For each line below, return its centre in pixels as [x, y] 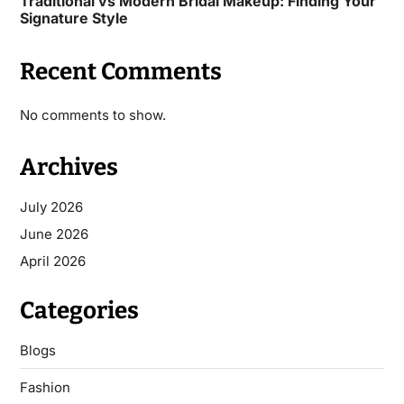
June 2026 [54, 234]
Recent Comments [120, 71]
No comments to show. [92, 115]
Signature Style [73, 18]
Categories [79, 310]
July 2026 [51, 207]
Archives [69, 167]
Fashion [45, 387]
